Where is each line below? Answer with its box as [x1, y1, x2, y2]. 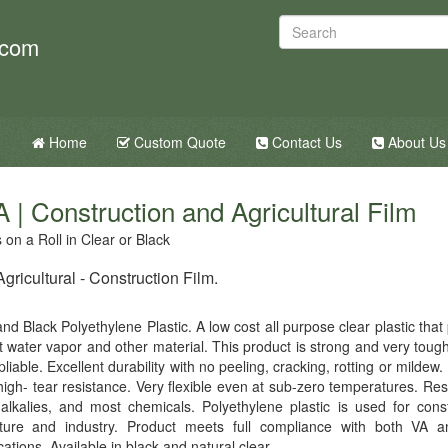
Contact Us [268, 132, 342, 152]
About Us [384, 132, 446, 152]
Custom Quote [130, 132, 226, 152]
